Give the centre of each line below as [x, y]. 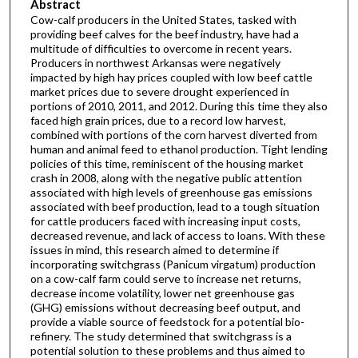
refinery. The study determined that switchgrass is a [161, 336]
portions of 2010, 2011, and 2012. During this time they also [179, 106]
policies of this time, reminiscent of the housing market [167, 164]
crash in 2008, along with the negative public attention [166, 178]
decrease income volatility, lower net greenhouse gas [162, 293]
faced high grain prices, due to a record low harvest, [158, 121]
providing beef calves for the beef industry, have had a [164, 34]
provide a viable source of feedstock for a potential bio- [167, 322]
